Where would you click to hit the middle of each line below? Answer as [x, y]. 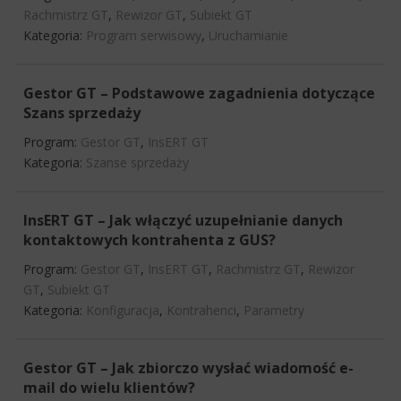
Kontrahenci [201, 310]
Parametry [274, 310]
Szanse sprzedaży [137, 162]
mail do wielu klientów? [109, 387]
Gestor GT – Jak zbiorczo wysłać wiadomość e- [188, 367]
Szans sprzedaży [82, 112]
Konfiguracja [123, 310]
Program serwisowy [144, 35]
